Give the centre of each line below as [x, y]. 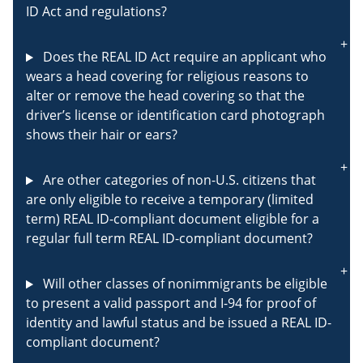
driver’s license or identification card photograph [175, 115]
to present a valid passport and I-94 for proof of [171, 303]
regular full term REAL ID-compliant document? [169, 239]
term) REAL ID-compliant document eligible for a [173, 219]
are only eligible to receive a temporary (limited [170, 200]
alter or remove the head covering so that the [165, 96]
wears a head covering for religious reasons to [167, 77]
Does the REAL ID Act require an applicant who [183, 57]
